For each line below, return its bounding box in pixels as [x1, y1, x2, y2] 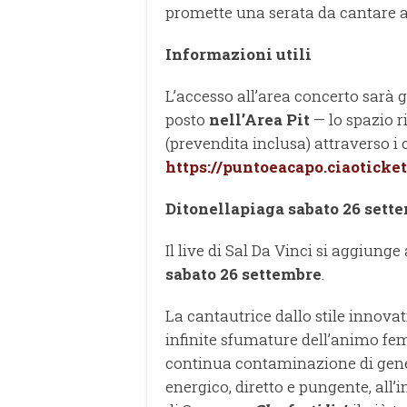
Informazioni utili [165, 43, 312, 65]
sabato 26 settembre [165, 263, 322, 284]
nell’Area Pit [209, 108, 310, 130]
